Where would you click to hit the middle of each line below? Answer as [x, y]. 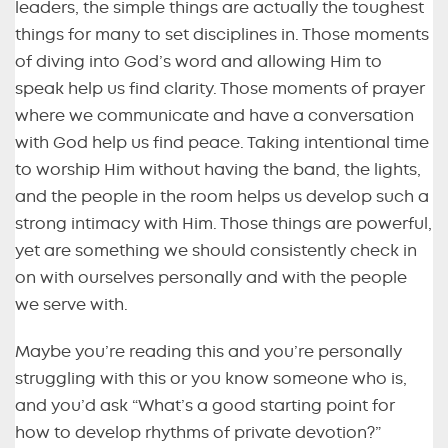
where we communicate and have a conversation [214, 116]
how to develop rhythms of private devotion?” [198, 433]
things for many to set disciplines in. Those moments [222, 35]
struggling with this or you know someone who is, [211, 379]
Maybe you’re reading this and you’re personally [208, 352]
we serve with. [71, 305]
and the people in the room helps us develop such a [222, 197]
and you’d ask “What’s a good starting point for [205, 406]
